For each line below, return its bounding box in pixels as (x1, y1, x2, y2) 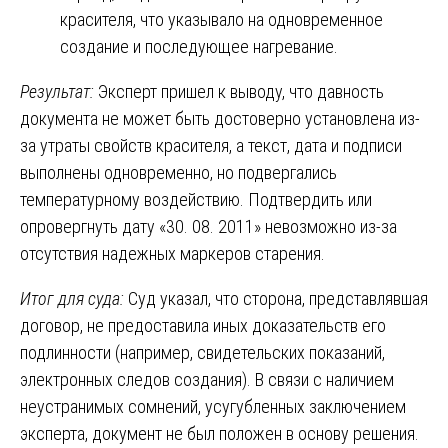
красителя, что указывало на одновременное (60, 8, 383, 30)
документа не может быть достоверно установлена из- (20, 107, 420, 129)
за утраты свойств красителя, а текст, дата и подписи (20, 134, 402, 156)
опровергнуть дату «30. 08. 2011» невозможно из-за (20, 215, 397, 237)
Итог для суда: (20, 287, 128, 309)
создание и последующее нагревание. (60, 35, 338, 57)
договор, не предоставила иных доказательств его (20, 314, 386, 336)
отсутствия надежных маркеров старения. (20, 242, 325, 264)
